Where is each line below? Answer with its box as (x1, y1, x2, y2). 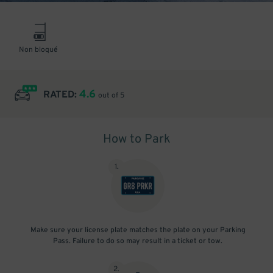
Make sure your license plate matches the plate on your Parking (30, 225, 246, 235)
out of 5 (98, 91, 124, 101)
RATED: (43, 89, 79, 101)
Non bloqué (19, 45, 58, 55)
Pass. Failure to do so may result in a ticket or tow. (53, 236, 222, 246)
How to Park (102, 132, 171, 147)
